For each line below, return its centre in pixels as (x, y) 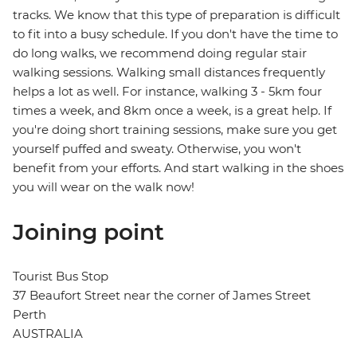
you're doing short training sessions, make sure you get (175, 130)
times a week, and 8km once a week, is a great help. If (172, 111)
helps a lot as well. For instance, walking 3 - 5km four (167, 92)
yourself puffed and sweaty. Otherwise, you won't (157, 149)
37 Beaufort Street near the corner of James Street (162, 296)
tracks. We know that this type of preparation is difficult (177, 15)
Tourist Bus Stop (61, 277)
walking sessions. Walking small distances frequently (169, 73)
